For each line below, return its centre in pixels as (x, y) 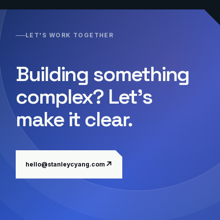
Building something (103, 74)
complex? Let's (84, 96)
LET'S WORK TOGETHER (70, 35)
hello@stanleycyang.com (65, 165)
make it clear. (74, 119)
